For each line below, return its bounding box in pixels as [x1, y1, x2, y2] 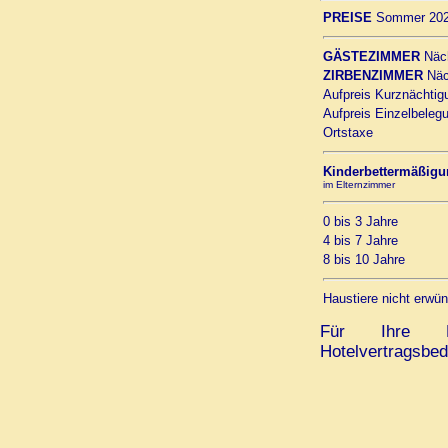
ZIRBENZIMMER [323, 68, 423, 84]
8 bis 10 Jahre [323, 252, 405, 268]
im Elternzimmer [323, 179, 395, 191]
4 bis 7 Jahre [323, 233, 398, 249]
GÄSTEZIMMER [323, 49, 420, 65]
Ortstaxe [323, 125, 373, 141]
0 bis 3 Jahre [323, 214, 398, 230]
